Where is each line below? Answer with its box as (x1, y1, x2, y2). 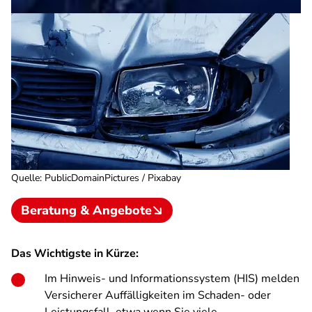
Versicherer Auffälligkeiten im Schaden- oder (45, 288, 271, 303)
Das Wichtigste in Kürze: (11, 246, 139, 261)
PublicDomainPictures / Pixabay (45, 171, 181, 185)
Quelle (11, 171, 40, 185)
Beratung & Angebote (21, 202, 152, 219)
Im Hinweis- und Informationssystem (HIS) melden (45, 271, 299, 286)
